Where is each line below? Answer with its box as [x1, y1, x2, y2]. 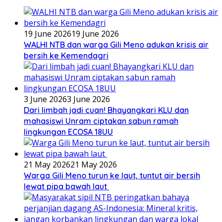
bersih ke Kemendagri [24, 51, 109, 61]
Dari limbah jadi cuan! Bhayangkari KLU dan [24, 105, 189, 115]
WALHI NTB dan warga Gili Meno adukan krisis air [24, 40, 209, 50]
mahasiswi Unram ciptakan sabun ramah [24, 116, 178, 126]
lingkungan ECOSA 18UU [24, 127, 113, 137]
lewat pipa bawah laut [24, 181, 109, 192]
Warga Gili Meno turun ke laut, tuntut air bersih [24, 170, 200, 181]
